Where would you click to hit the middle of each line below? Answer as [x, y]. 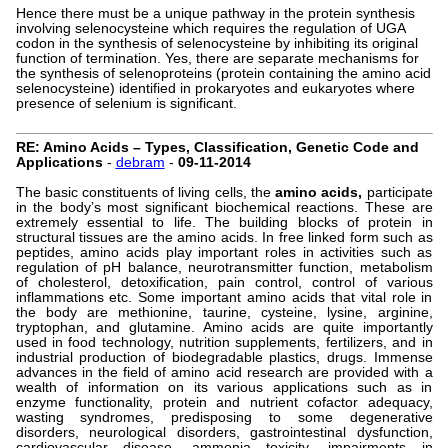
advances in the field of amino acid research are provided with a [224, 373]
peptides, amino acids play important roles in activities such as [224, 253]
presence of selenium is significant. [126, 104]
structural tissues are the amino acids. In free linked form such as [224, 238]
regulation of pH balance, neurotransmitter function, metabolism [224, 268]
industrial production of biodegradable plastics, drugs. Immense [224, 358]
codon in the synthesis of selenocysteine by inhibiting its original [216, 44]
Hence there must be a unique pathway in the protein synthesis [215, 14]
